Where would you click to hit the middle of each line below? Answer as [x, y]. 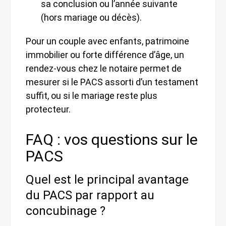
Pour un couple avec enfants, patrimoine [107, 41]
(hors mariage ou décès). [91, 17]
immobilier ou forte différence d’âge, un [105, 54]
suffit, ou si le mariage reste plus [92, 95]
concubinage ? [66, 211]
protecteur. [48, 109]
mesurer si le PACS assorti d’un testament [112, 82]
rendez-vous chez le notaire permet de [104, 68]
